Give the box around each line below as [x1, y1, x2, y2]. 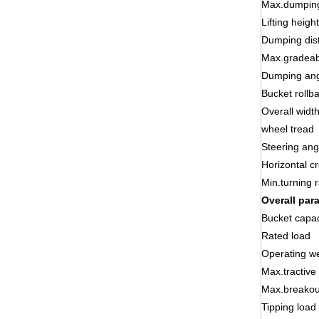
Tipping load [261, 301, 316, 313]
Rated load [261, 230, 310, 242]
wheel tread [261, 123, 314, 135]
